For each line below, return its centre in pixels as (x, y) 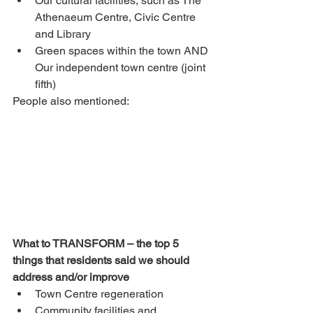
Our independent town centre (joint (122, 67)
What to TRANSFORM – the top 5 (97, 244)
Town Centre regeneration (99, 294)
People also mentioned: (71, 101)
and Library (63, 34)
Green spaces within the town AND (123, 51)
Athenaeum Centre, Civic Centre (117, 17)
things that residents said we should (102, 261)
